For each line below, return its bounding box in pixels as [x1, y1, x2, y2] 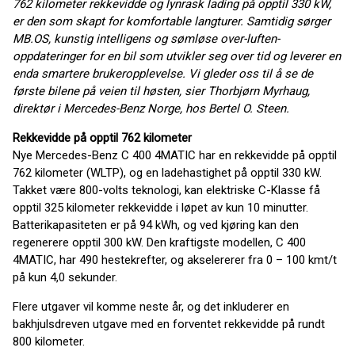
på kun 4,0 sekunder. [13, 270, 117, 284]
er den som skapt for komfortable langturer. [13, 14, 246, 29]
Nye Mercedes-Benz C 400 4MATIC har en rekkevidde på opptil [13, 148, 337, 162]
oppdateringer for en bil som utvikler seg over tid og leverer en [13, 49, 341, 63]
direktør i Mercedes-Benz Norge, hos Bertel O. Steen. [13, 101, 289, 116]
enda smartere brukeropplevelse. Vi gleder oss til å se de [13, 67, 313, 81]
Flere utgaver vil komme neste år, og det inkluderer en [13, 300, 289, 314]
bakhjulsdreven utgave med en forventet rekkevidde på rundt [13, 317, 325, 331]
